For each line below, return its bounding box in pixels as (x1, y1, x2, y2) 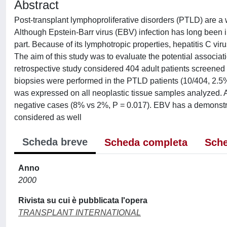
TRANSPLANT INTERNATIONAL (18, 208, 141, 217)
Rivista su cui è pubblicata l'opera (18, 196, 147, 205)
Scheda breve (22, 136, 88, 147)
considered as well (14, 113, 82, 122)
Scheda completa (104, 137, 187, 148)
